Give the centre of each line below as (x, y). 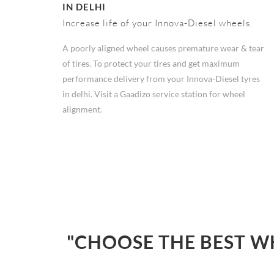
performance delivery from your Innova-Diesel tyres (161, 79)
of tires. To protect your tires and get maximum (151, 64)
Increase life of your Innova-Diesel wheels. (157, 23)
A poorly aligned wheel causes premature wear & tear (163, 48)
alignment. (82, 109)
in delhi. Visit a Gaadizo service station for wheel (154, 94)
